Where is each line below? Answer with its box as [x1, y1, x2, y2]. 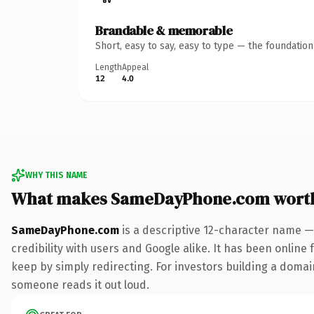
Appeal [122, 62, 149, 72]
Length [95, 62, 122, 72]
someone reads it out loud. [11, 278, 149, 292]
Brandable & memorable [95, 21, 233, 39]
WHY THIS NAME [25, 170, 87, 180]
